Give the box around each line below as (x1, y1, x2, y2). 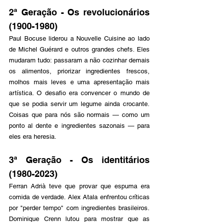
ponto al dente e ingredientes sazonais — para (9, 122, 150, 129)
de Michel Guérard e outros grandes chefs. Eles (9, 46, 150, 53)
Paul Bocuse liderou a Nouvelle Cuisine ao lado (9, 35, 150, 42)
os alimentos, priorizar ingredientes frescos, (9, 67, 150, 75)
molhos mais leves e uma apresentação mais (9, 78, 150, 86)
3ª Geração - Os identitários (9, 155, 150, 165)
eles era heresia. (9, 133, 58, 140)
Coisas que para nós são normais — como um (9, 111, 150, 118)
